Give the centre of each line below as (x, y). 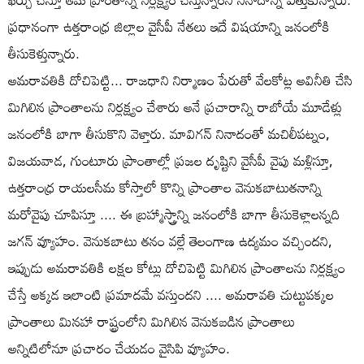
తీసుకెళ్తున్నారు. (44, 53)
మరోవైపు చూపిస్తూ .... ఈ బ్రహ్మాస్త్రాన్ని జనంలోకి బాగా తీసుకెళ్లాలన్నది (174, 214)
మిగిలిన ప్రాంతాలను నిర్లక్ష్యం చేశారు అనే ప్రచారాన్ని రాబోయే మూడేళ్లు (175, 106)
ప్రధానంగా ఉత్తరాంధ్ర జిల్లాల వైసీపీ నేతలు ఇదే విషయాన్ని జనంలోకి (169, 26)
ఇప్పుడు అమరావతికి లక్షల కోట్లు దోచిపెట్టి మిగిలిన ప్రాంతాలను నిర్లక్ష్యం (177, 267)
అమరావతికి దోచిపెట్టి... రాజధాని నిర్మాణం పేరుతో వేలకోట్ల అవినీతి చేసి (180, 80)
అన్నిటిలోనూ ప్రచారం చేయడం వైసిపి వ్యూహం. (119, 348)
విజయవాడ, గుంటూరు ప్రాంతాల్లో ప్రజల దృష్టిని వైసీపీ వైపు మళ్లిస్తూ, (171, 160)
